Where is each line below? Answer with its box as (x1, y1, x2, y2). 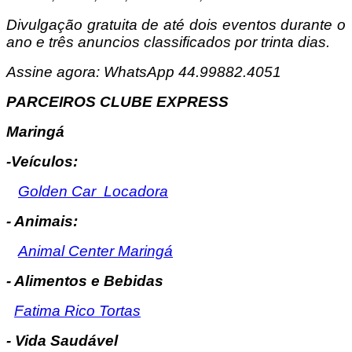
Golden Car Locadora (18, 182, 168, 200)
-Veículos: (6, 152, 78, 170)
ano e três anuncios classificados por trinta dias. (6, 33, 330, 50)
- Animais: (6, 212, 78, 229)
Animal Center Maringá (18, 242, 173, 259)
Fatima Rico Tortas (14, 302, 141, 319)
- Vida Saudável (6, 332, 118, 349)
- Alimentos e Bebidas (6, 272, 163, 289)
